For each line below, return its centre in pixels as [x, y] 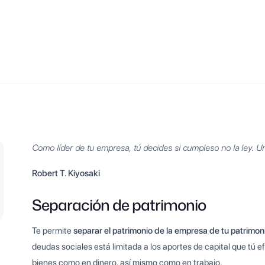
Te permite [53, 231]
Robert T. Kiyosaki [66, 174]
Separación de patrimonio [119, 205]
